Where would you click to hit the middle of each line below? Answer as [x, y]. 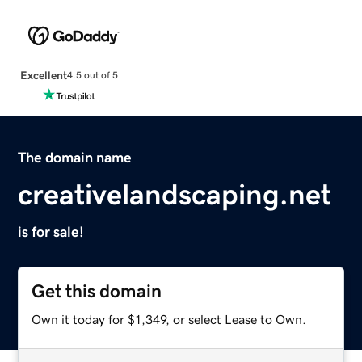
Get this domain [97, 291]
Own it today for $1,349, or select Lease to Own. [169, 319]
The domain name [75, 157]
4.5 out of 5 [92, 76]
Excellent [43, 75]
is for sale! [51, 232]
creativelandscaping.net [175, 194]
